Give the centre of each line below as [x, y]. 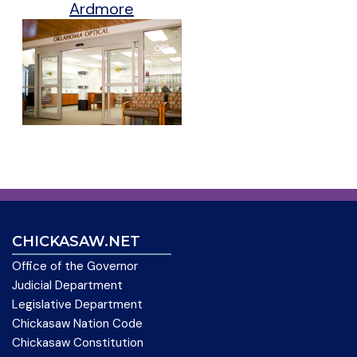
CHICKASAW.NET [76, 241]
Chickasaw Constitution [78, 342]
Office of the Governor [75, 266]
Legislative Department [77, 304]
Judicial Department [67, 285]
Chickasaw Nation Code [77, 323]
